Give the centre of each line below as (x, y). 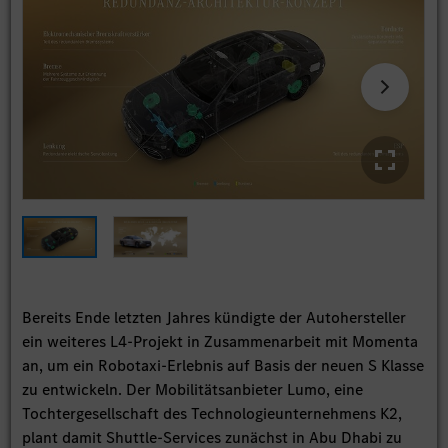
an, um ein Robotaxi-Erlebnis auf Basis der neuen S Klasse (223, 366)
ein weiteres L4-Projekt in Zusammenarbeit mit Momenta (220, 342)
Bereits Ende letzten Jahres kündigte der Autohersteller (214, 318)
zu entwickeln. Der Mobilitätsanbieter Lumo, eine (193, 390)
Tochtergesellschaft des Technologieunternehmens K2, (212, 414)
